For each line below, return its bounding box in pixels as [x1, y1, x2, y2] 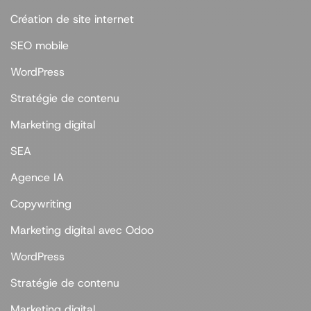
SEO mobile [10, 38, 69, 53]
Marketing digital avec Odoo [10, 223, 153, 238]
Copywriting [10, 196, 72, 212]
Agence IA [10, 170, 64, 185]
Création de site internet [10, 12, 134, 27]
